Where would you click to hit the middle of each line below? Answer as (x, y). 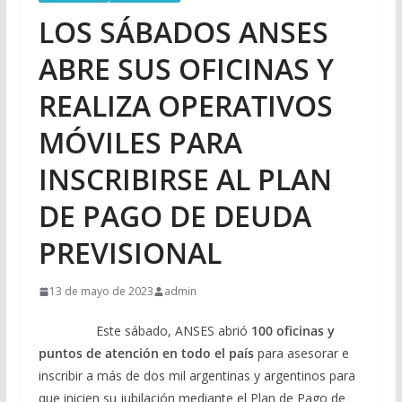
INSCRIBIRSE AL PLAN (185, 179)
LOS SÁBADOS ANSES (183, 32)
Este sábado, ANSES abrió (144, 331)
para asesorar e (301, 354)
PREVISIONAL (130, 253)
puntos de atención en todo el (131, 354)
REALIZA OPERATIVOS (185, 106)
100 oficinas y (293, 331)
